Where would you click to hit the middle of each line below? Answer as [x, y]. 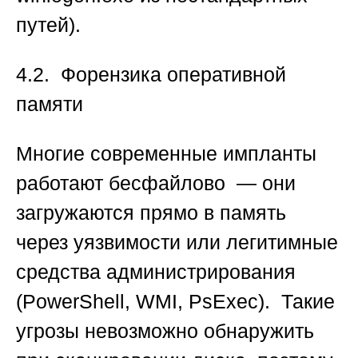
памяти [50, 104]
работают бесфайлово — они [156, 183]
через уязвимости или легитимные [177, 243]
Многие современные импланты [166, 154]
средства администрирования [156, 272]
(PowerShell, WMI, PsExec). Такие [175, 302]
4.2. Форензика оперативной [151, 75]
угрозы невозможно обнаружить [165, 331]
